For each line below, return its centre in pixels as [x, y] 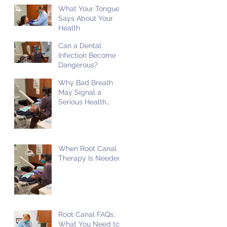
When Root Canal [87, 148]
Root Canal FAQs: [87, 214]
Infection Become [87, 55]
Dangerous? [78, 65]
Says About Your [86, 18]
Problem [72, 111]
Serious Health [82, 102]
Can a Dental [80, 45]
